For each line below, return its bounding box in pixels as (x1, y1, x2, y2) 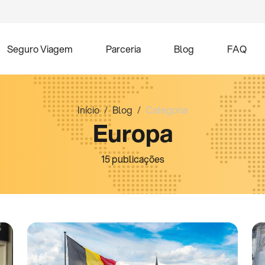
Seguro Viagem (7, 42, 73, 56)
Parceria (105, 42, 141, 56)
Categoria (146, 103, 188, 117)
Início (77, 103, 99, 117)
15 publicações (101, 152, 164, 166)
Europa (92, 116, 173, 150)
